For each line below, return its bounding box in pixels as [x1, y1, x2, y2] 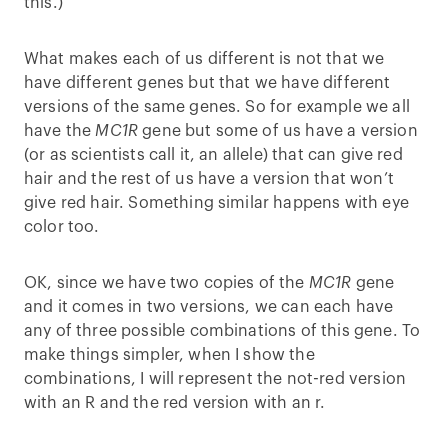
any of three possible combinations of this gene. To [24, 323, 421, 339]
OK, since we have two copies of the [24, 275, 309, 291]
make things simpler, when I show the [24, 347, 315, 363]
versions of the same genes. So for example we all [24, 99, 410, 115]
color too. [24, 219, 100, 235]
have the [24, 123, 96, 139]
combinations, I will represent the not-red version [24, 371, 407, 387]
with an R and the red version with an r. [24, 395, 330, 411]
